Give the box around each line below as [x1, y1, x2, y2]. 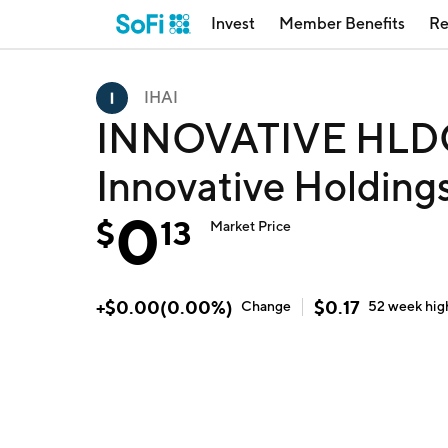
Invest [211, 14, 255, 33]
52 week [368, 298, 426, 314]
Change [241, 298, 291, 314]
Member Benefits [279, 14, 405, 33]
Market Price [210, 218, 292, 234]
